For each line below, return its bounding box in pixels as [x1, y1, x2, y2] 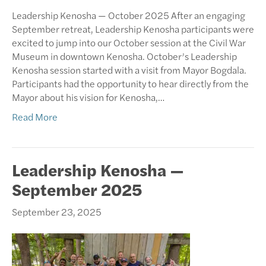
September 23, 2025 [12, 204, 102, 218]
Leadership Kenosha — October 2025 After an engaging [12, 8, 245, 22]
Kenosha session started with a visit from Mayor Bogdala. [12, 62, 246, 77]
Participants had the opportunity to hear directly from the [12, 76, 249, 90]
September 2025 [12, 176, 142, 201]
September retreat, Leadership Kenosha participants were [12, 21, 254, 36]
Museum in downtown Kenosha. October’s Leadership [12, 49, 237, 63]
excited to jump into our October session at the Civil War [12, 35, 246, 49]
